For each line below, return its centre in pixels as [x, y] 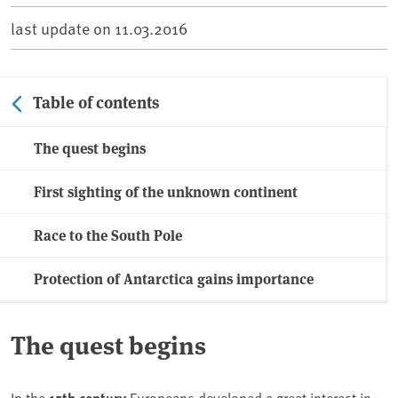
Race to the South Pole [108, 235]
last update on [63, 28]
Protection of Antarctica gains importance [174, 279]
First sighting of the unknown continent [166, 192]
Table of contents [96, 102]
